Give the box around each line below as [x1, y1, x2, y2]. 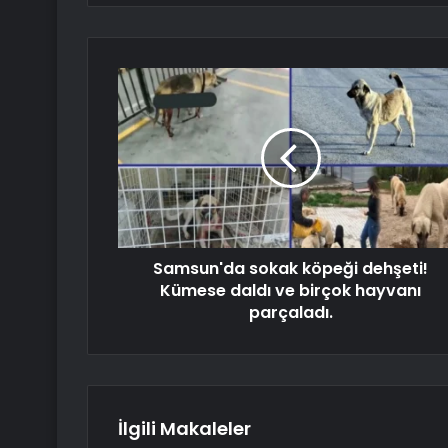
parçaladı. [248, 301, 333, 325]
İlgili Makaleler [118, 416, 251, 442]
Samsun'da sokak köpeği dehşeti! [153, 257, 428, 281]
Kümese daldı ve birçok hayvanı [160, 279, 421, 303]
